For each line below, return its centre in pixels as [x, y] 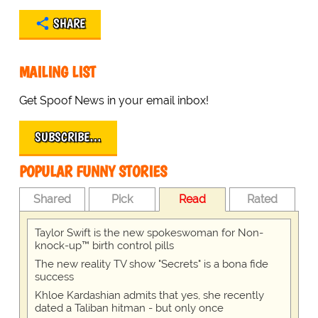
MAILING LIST [57, 72]
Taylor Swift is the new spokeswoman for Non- [149, 233]
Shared [53, 199]
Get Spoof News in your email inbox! [114, 101]
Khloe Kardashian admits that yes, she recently [149, 296]
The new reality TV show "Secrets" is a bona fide [151, 264]
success [54, 277]
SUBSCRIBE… [68, 137]
